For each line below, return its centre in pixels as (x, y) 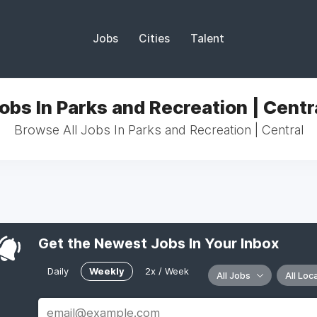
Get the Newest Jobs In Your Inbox (158, 243)
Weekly (107, 271)
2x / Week (167, 271)
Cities (154, 39)
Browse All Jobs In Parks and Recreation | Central (158, 130)
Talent (207, 39)
